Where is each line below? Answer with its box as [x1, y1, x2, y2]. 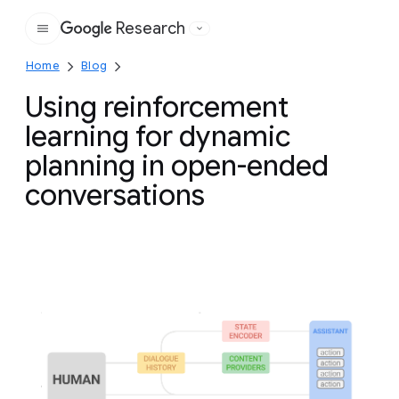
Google [121, 28, 174, 47]
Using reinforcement [25, 89, 289, 125]
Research [116, 19, 185, 38]
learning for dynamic [25, 118, 290, 154]
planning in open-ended [25, 148, 329, 183]
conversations [25, 177, 205, 213]
